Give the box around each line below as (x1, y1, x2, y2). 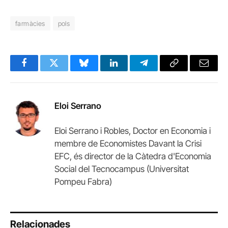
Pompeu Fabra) (54, 176, 112, 187)
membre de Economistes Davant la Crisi (54, 138, 202, 149)
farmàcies (15, 19, 45, 27)
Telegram (143, 66, 178, 75)
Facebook (23, 66, 59, 75)
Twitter (53, 66, 80, 75)
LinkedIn (113, 66, 147, 75)
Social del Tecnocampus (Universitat (54, 163, 189, 174)
